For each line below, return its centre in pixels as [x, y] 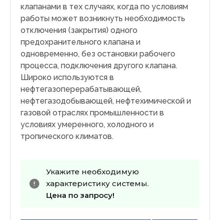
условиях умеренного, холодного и [87, 125]
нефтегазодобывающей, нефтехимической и [106, 101]
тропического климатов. [67, 137]
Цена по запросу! [80, 195]
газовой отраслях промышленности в [92, 113]
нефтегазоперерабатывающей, [81, 89]
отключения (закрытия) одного [79, 30]
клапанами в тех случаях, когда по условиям [104, 7]
